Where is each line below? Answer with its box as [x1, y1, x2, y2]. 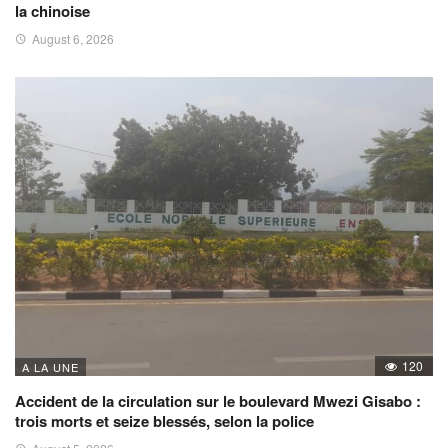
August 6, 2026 [32, 30, 114, 48]
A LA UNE [22, 359, 79, 376]
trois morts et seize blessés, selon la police [15, 410, 314, 433]
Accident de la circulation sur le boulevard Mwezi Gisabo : [15, 390, 421, 413]
